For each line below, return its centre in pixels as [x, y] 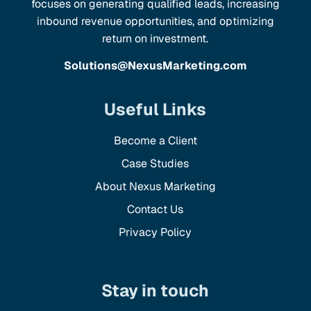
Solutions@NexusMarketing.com [155, 66]
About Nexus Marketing [155, 186]
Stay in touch [155, 290]
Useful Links [155, 109]
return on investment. [155, 39]
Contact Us [155, 209]
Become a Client [155, 140]
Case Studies [155, 163]
